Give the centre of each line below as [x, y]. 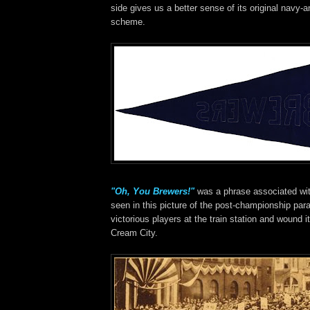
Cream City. [134, 233]
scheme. [128, 22]
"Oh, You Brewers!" [153, 192]
